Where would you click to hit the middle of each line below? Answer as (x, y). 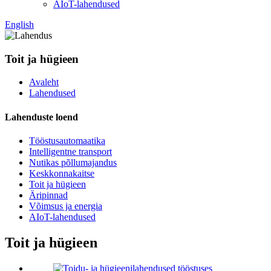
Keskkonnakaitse (62, 173)
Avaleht (44, 82)
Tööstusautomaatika (67, 140)
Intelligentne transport (70, 151)
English (19, 24)
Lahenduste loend (41, 117)
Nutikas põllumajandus (73, 162)
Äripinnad (48, 195)
